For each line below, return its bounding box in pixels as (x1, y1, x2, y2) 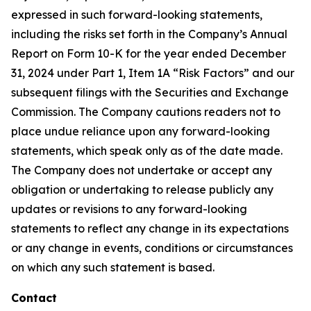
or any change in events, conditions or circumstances (11, 241, 293, 255)
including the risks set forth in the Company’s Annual (11, 27, 287, 41)
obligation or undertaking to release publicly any (11, 183, 274, 196)
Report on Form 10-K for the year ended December (11, 47, 286, 60)
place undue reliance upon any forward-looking (11, 124, 270, 138)
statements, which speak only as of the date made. (11, 144, 283, 158)
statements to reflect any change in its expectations (11, 221, 289, 235)
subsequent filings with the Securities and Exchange (11, 85, 289, 99)
